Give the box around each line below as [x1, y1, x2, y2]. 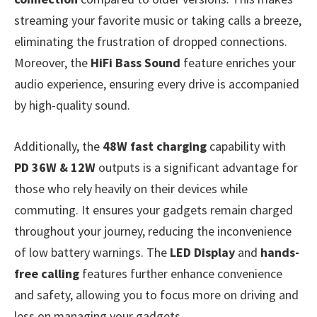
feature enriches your [180, 54, 296, 71]
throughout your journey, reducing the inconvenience [14, 222, 292, 239]
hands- [260, 243, 299, 260]
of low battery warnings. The [14, 243, 170, 260]
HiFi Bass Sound [91, 54, 180, 71]
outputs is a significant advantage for [96, 158, 298, 175]
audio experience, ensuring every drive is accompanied [14, 76, 299, 93]
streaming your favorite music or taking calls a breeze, [14, 12, 301, 29]
